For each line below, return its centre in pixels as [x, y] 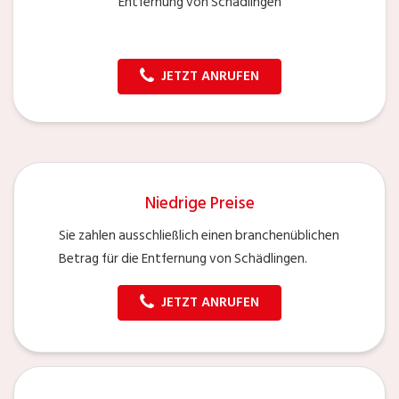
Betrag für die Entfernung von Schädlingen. [183, 258]
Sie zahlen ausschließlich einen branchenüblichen [199, 235]
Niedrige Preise [199, 203]
